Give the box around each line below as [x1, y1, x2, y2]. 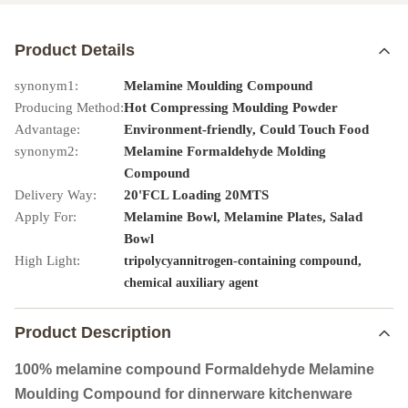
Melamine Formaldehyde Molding [124, 144, 326, 158]
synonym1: [15, 78, 78, 93]
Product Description [15, 323, 171, 342]
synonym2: [15, 144, 78, 158]
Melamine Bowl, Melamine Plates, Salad [124, 209, 362, 224]
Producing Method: [15, 100, 124, 115]
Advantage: [15, 122, 80, 137]
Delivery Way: [15, 188, 97, 202]
